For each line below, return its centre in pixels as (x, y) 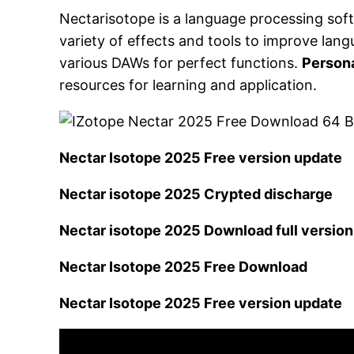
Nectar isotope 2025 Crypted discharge (196, 194)
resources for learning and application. (188, 85)
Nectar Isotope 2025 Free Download (184, 267)
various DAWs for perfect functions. (181, 63)
